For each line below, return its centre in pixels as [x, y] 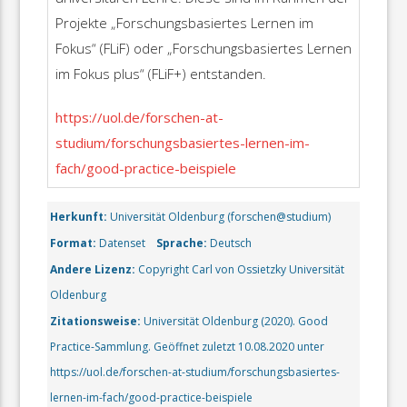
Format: [74, 243]
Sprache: [182, 243]
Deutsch [230, 243]
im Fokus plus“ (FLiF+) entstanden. [160, 73]
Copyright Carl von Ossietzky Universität [240, 270]
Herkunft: [79, 217]
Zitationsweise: [96, 322]
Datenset [121, 243]
